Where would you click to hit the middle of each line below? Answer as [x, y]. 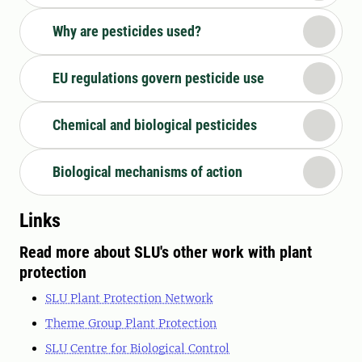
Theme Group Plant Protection [131, 324]
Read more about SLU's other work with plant [166, 253]
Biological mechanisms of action [147, 172]
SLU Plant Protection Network [129, 299]
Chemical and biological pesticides [155, 125]
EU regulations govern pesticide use [158, 78]
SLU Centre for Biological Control [137, 349]
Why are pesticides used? [127, 32]
